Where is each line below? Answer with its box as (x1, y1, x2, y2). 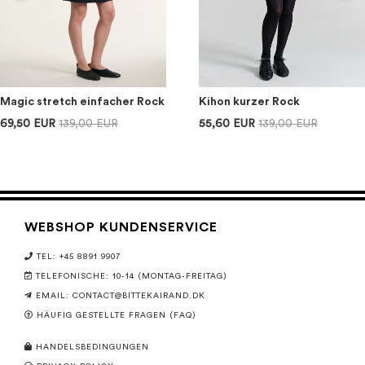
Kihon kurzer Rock (199, 96, 300, 108)
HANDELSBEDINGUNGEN (36, 343, 149, 352)
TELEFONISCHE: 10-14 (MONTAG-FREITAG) (36, 272, 227, 281)
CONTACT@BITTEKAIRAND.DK (73, 292, 205, 301)
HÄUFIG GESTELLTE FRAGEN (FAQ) (37, 311, 196, 320)
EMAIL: (36, 292, 73, 301)
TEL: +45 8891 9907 (37, 253, 121, 262)
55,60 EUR (199, 118, 255, 130)
